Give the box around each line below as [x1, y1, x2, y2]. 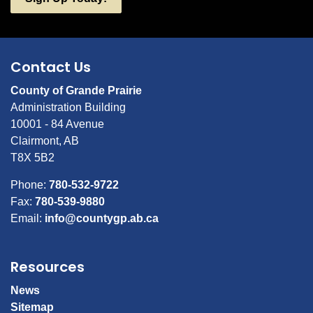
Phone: [10, 179, 49, 191]
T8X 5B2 [10, 152, 54, 163]
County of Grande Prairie [10, 85, 142, 96]
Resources [10, 257, 85, 277]
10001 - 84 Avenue [10, 118, 104, 130]
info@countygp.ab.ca [45, 212, 159, 224]
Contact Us [10, 57, 91, 77]
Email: [10, 212, 45, 224]
